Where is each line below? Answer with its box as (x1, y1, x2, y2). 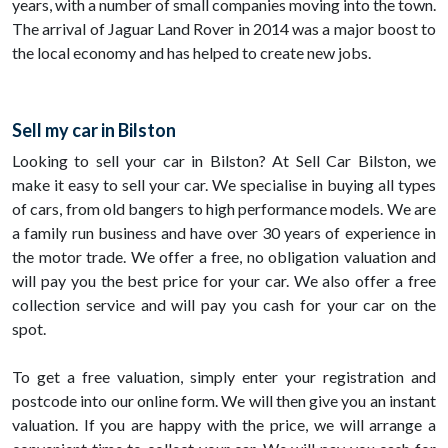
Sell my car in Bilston (12, 119, 176, 142)
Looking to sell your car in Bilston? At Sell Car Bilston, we (12, 151, 436, 171)
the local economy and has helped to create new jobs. (12, 43, 371, 63)
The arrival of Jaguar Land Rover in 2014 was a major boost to (12, 19, 436, 39)
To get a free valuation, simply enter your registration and (12, 367, 436, 387)
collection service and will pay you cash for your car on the (12, 295, 436, 315)
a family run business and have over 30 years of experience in (12, 223, 436, 243)
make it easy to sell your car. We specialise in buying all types (12, 175, 436, 195)
